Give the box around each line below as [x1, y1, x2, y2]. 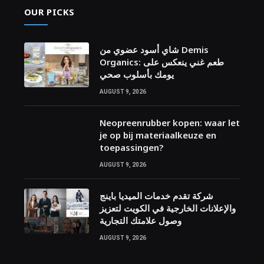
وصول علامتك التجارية [99, 214, 181, 226]
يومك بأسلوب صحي [99, 68, 174, 80]
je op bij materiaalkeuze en [99, 129, 216, 141]
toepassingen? [99, 141, 163, 153]
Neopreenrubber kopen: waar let [99, 117, 240, 128]
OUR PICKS [24, 6, 75, 18]
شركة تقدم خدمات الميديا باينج [99, 190, 213, 202]
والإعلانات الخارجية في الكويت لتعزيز [99, 202, 236, 214]
